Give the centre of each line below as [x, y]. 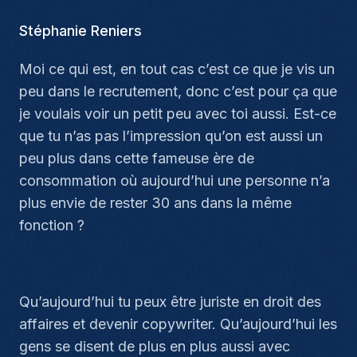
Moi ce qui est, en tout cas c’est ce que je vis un [177, 69]
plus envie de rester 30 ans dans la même [155, 203]
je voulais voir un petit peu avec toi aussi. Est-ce [178, 114]
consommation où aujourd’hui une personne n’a [175, 180]
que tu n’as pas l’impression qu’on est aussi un [171, 136]
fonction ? [52, 225]
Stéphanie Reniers [80, 31]
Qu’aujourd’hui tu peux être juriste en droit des [170, 302]
